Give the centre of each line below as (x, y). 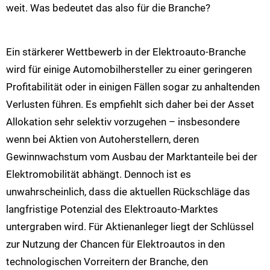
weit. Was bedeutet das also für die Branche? (109, 8)
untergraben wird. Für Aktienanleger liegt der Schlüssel (130, 226)
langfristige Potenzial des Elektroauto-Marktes (112, 209)
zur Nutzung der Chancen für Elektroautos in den (115, 244)
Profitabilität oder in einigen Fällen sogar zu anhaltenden (133, 86)
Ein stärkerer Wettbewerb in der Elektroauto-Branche (126, 52)
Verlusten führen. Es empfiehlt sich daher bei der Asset (130, 104)
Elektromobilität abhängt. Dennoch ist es (99, 174)
